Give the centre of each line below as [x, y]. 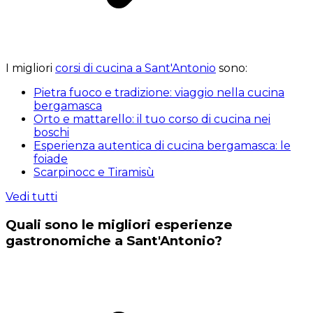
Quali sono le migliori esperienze [119, 224]
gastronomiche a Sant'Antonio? [114, 240]
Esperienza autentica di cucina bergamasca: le [162, 146]
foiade [51, 159]
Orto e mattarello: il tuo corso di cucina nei [152, 119]
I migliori [30, 68]
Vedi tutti [31, 197]
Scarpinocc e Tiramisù [94, 173]
